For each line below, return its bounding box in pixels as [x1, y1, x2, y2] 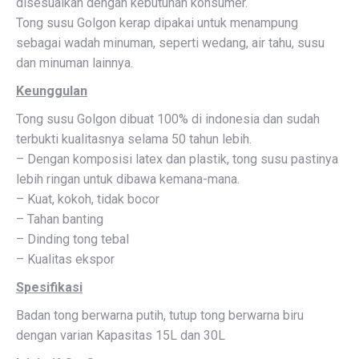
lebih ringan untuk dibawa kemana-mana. [16, 171, 240, 187]
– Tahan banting [16, 212, 103, 227]
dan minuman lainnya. [16, 55, 133, 71]
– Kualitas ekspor [16, 252, 115, 267]
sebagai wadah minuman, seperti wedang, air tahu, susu [16, 35, 325, 50]
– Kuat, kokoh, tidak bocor [16, 192, 159, 207]
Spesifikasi [16, 280, 83, 295]
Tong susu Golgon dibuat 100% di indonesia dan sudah [16, 111, 320, 127]
